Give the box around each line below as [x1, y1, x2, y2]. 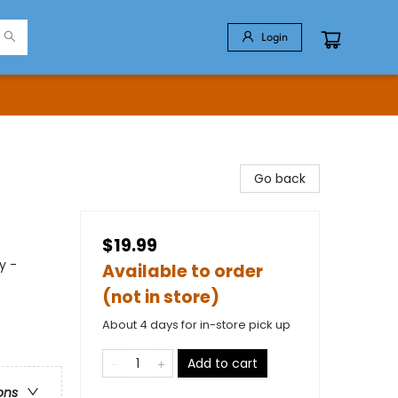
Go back [254, 170, 306, 187]
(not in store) [102, 285, 219, 309]
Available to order [102, 259, 263, 283]
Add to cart [187, 354, 258, 372]
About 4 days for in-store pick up [102, 316, 291, 333]
